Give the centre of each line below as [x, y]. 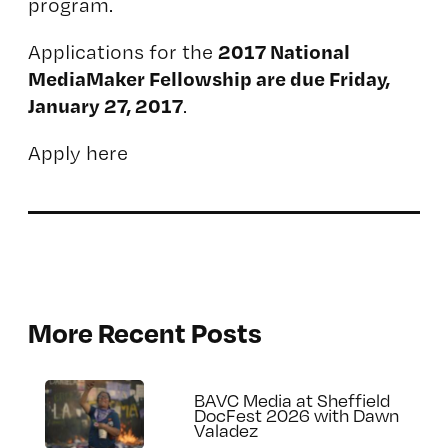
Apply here [77, 152]
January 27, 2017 [105, 104]
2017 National [283, 50]
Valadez [226, 429]
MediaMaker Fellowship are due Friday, [208, 77]
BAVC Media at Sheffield [292, 399]
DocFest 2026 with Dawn [297, 414]
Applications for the [122, 51]
